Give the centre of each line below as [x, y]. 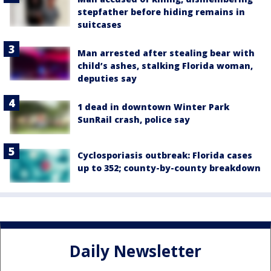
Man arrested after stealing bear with [166, 53]
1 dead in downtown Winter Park [153, 107]
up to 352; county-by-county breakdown [169, 168]
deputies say [107, 79]
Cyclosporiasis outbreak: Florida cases [165, 155]
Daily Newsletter [135, 251]
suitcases [100, 25]
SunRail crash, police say [134, 120]
